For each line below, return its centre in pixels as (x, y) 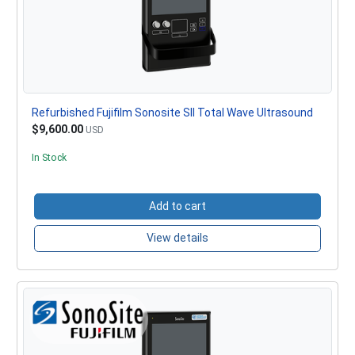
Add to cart (177, 206)
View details (177, 238)
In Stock (49, 157)
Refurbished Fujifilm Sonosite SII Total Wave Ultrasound (172, 112)
